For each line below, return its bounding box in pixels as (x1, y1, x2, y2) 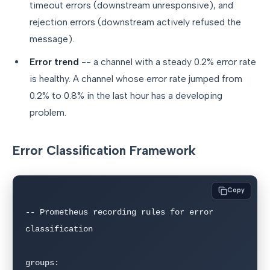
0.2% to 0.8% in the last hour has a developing (30, 90, 222, 102)
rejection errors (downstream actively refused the (30, 16, 241, 28)
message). (30, 33, 74, 45)
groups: (25, 257, 59, 268)
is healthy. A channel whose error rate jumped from (30, 73, 242, 85)
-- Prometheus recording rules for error (25, 207, 213, 217)
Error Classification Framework (13, 143, 196, 159)
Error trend (30, 56, 79, 68)
